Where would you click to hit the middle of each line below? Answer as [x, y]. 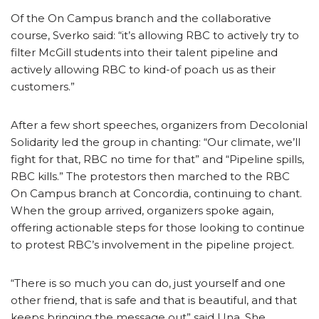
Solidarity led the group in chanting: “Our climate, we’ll [156, 142]
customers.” [44, 87]
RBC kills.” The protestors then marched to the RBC [150, 177]
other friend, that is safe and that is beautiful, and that [154, 300]
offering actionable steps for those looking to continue [158, 228]
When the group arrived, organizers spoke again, [142, 211]
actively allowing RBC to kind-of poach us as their [143, 70]
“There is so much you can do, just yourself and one [148, 283]
